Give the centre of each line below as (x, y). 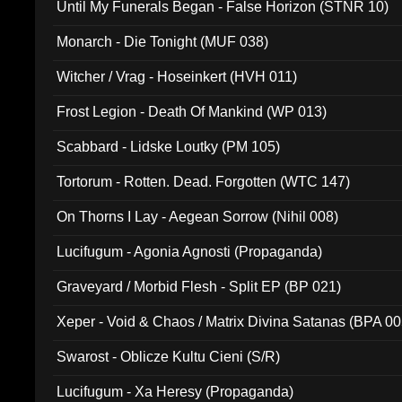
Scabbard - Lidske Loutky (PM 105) (169, 147)
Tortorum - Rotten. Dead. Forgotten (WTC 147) (204, 182)
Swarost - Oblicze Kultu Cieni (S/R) (169, 357)
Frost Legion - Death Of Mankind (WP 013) (192, 112)
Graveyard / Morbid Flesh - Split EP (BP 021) (199, 287)
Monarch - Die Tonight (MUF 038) (163, 42)
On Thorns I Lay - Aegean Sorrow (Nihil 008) (198, 217)
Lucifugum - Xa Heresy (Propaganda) (175, 392)
